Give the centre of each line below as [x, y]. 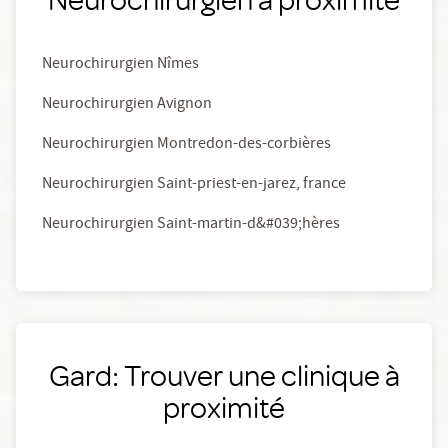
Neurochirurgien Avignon [127, 105]
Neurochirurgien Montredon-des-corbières [186, 145]
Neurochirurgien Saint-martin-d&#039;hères [191, 225]
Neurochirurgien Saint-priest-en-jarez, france [194, 185]
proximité [224, 406]
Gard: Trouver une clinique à [224, 374]
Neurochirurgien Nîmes [120, 65]
